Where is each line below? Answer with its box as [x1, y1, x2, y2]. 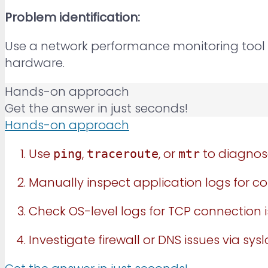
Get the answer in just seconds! [5, 99, 188, 117]
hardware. [5, 54, 65, 71]
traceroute [87, 146, 159, 161]
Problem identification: [5, 8, 140, 26]
